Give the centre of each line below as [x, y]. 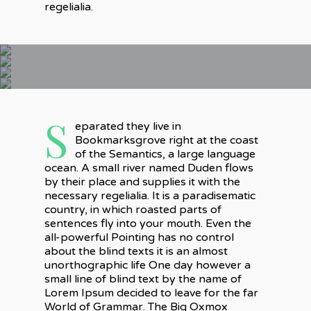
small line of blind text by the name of [143, 279]
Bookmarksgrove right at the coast [167, 140]
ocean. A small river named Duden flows [149, 168]
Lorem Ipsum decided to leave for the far [151, 293]
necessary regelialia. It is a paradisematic [150, 196]
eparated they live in [128, 126]
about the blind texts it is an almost [136, 251]
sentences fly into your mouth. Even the [148, 224]
